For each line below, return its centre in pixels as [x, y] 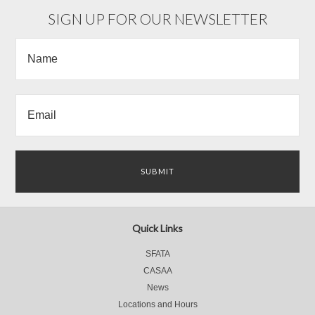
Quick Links [157, 228]
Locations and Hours [157, 304]
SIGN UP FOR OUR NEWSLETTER [157, 18]
